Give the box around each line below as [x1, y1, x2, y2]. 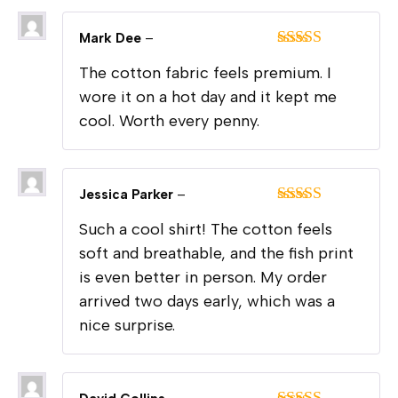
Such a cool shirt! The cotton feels [79, 219, 332, 239]
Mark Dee [79, 29, 145, 46]
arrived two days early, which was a [79, 291, 335, 311]
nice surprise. [79, 314, 175, 335]
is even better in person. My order [79, 267, 327, 287]
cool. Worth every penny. [79, 110, 259, 131]
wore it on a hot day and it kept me [79, 86, 337, 107]
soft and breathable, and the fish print [79, 243, 354, 263]
